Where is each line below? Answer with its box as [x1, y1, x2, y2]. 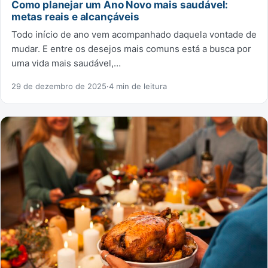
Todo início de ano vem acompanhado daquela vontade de [11, 29, 257, 41]
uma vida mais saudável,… [11, 57, 121, 69]
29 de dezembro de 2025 [11, 81, 106, 92]
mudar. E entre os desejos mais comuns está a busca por [11, 43, 251, 55]
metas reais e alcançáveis [11, 11, 139, 23]
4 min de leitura [109, 81, 167, 92]
